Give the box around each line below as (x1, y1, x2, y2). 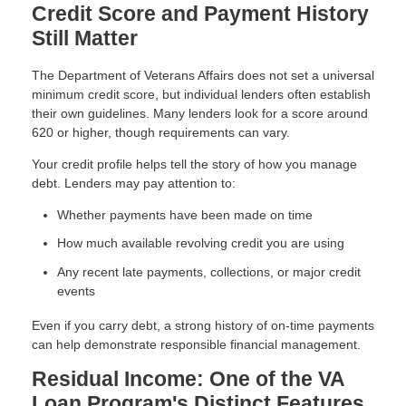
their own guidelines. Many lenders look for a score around (32, 105, 368, 121)
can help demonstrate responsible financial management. (32, 336, 361, 352)
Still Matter (32, 26, 138, 50)
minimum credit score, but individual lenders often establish (32, 86, 371, 101)
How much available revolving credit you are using (57, 236, 344, 251)
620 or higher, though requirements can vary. (32, 124, 290, 140)
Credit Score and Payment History (32, 2, 369, 25)
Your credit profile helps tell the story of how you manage (32, 156, 357, 171)
